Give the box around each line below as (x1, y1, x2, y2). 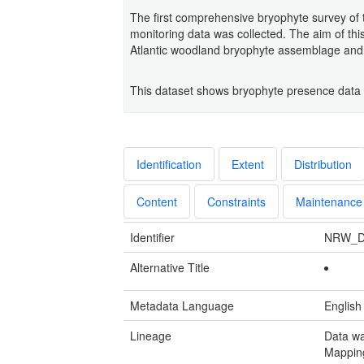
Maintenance (296, 193, 362, 210)
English (324, 297, 362, 314)
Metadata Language (130, 297, 234, 314)
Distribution (294, 155, 352, 172)
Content (136, 193, 177, 210)
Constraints (207, 193, 266, 210)
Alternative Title (130, 258, 210, 275)
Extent (232, 155, 264, 172)
